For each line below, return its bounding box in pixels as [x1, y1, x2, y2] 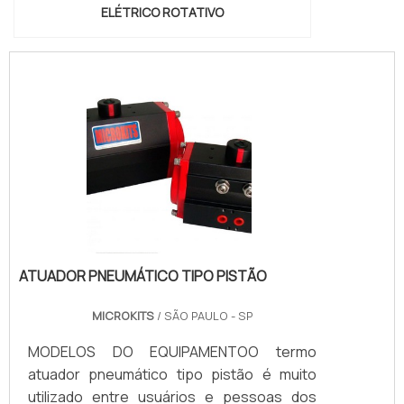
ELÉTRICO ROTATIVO [101, 4, 224, 22]
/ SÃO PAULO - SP [153, 307, 253, 324]
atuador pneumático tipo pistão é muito [28, 363, 317, 384]
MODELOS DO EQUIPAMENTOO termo [28, 341, 317, 362]
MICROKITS [91, 307, 154, 324]
